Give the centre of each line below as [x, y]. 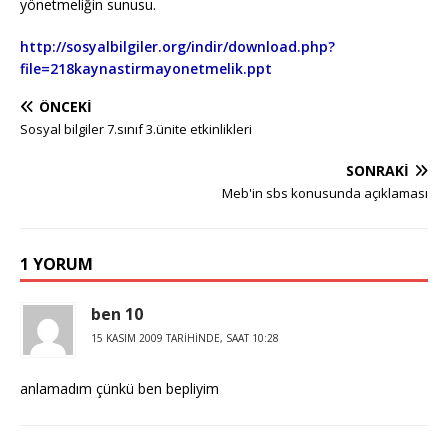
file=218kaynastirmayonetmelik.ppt [146, 68]
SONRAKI [377, 170]
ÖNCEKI [65, 106]
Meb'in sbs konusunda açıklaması [325, 193]
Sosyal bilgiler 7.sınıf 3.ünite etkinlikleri [136, 129]
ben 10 [117, 314]
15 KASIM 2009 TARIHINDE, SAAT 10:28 [185, 338]
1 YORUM [56, 264]
